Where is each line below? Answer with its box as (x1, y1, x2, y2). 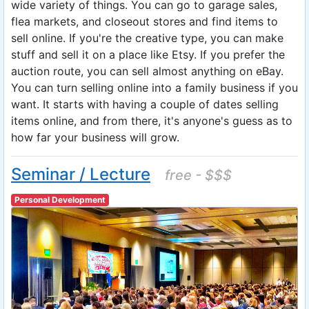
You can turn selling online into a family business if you (11, 81, 298, 94)
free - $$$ (165, 167, 232, 183)
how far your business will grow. (11, 130, 179, 144)
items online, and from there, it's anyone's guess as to (11, 114, 292, 128)
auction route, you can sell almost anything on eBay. (11, 64, 283, 78)
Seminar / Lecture (11, 164, 150, 184)
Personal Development (14, 195, 106, 205)
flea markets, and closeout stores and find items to (11, 14, 278, 28)
